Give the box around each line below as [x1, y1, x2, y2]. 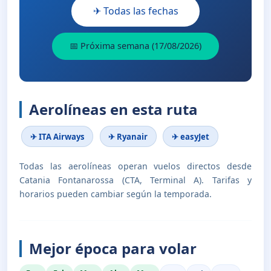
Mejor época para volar [29, 238, 197, 258]
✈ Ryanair [108, 131, 148, 142]
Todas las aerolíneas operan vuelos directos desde [19, 160, 252, 172]
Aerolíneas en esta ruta [29, 99, 198, 120]
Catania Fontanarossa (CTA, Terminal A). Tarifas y [19, 174, 252, 186]
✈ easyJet [171, 131, 209, 142]
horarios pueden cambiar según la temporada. [19, 188, 212, 200]
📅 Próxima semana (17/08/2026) [70, 40, 201, 52]
